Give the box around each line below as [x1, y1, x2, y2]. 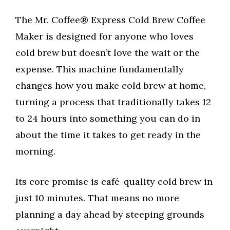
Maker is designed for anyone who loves [15, 30, 194, 43]
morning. [15, 145, 55, 158]
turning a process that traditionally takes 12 [15, 96, 211, 108]
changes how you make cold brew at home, [15, 80, 206, 92]
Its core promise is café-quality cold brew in [15, 176, 213, 188]
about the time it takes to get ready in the [15, 129, 201, 141]
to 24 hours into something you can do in [15, 112, 200, 125]
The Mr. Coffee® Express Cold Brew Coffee [15, 14, 205, 26]
